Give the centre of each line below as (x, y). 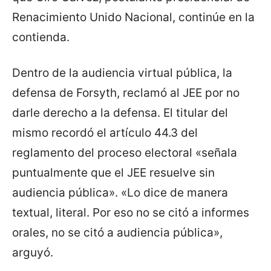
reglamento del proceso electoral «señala (125, 153)
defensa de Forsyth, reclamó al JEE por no (126, 93)
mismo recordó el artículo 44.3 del (105, 133)
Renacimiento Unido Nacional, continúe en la (133, 18)
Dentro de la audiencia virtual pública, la (122, 73)
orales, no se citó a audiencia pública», (117, 233)
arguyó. (33, 253)
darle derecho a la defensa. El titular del (120, 113)
